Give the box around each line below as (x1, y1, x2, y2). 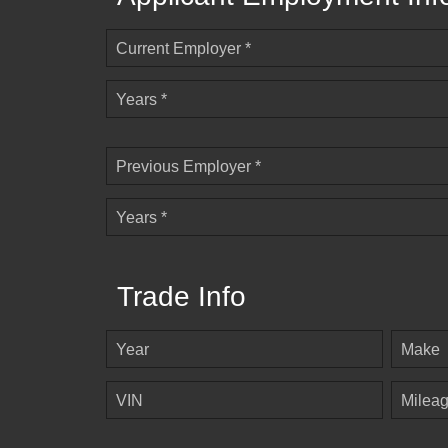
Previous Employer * (116, 158, 261, 176)
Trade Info (117, 281, 246, 313)
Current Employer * (116, 40, 251, 58)
